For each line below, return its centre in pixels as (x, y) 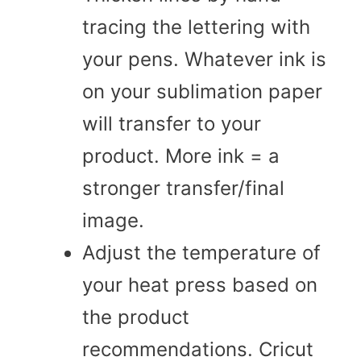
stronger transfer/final (183, 188)
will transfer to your (172, 123)
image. (113, 220)
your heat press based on (200, 284)
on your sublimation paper (202, 91)
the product (136, 317)
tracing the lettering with (196, 27)
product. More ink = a (181, 156)
